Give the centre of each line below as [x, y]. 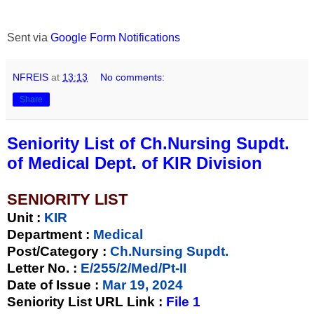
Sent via [29, 37]
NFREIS [30, 77]
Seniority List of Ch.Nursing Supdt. [148, 143]
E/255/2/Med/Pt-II [134, 268]
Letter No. [40, 268]
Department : [48, 234]
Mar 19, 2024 [141, 285]
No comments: [133, 77]
